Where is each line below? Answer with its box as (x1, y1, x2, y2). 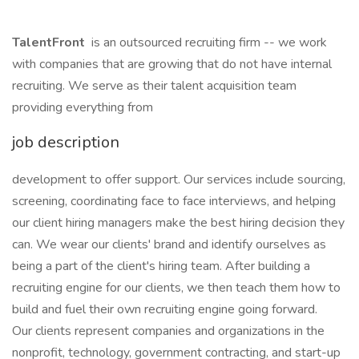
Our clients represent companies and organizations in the (12, 322, 325, 340)
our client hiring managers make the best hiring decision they (12, 214, 345, 232)
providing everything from (12, 99, 153, 116)
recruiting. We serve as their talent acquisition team (12, 77, 296, 95)
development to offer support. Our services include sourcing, (12, 171, 345, 188)
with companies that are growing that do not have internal (12, 55, 332, 73)
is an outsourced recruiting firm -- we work (88, 34, 327, 51)
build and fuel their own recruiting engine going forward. (12, 301, 317, 318)
